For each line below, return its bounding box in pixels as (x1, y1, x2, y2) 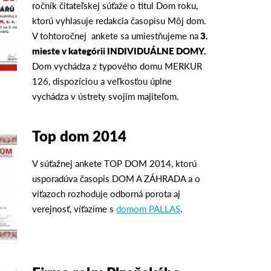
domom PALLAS (116, 201, 181, 215)
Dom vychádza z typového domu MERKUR (32, 59, 203, 72)
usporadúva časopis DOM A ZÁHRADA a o (32, 171, 201, 184)
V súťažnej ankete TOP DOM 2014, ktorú (32, 156, 197, 169)
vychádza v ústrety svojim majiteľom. (32, 89, 180, 102)
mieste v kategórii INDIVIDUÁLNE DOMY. (32, 44, 207, 57)
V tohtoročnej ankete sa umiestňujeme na (32, 28, 199, 42)
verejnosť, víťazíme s (32, 201, 117, 215)
